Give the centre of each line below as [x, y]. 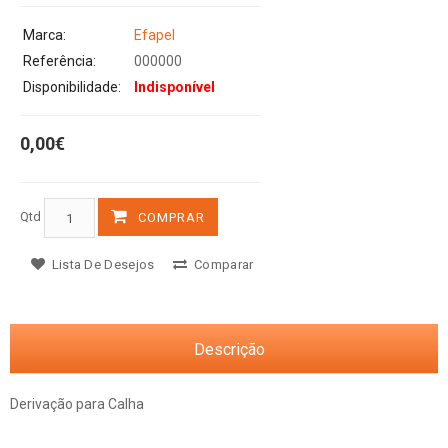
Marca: [44, 35]
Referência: [59, 61]
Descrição [229, 350]
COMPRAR [171, 218]
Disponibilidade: [72, 87]
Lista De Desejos [101, 265]
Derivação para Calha [77, 404]
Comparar [222, 265]
